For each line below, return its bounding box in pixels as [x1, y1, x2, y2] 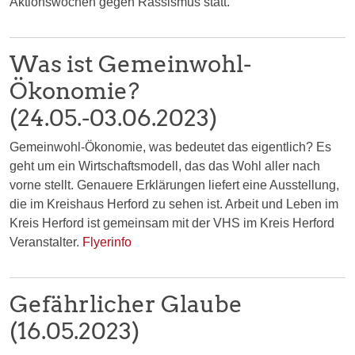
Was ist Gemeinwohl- [10, 49, 251, 78]
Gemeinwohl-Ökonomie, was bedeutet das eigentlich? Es [10, 139, 331, 154]
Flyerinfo [82, 235, 132, 249]
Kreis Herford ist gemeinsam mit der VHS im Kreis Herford [10, 216, 334, 230]
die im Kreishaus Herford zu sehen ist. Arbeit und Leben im [10, 197, 338, 211]
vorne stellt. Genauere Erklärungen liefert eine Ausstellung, [10, 177, 339, 192]
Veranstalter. [10, 235, 82, 249]
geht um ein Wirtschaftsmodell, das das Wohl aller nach [10, 158, 320, 173]
